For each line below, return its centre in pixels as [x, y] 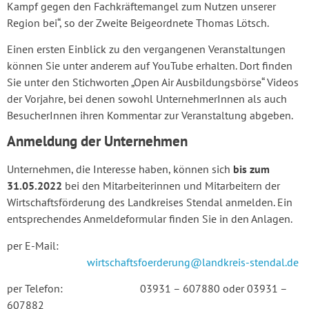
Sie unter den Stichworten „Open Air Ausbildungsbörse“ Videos [153, 82]
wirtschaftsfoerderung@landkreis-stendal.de [193, 262]
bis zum [251, 169]
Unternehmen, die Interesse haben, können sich [120, 169]
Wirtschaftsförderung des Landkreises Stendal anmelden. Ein [150, 202]
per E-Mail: [33, 245]
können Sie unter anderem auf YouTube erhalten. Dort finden [150, 65]
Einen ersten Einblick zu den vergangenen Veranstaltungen [146, 49]
